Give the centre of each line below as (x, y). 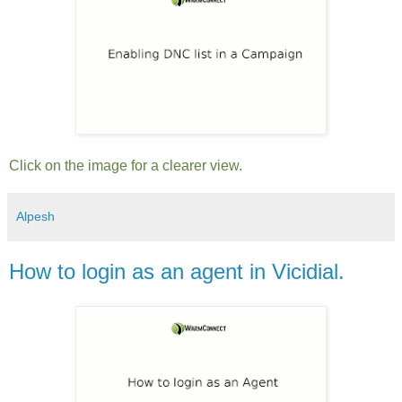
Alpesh (35, 216)
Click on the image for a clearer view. (126, 166)
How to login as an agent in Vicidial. (177, 271)
